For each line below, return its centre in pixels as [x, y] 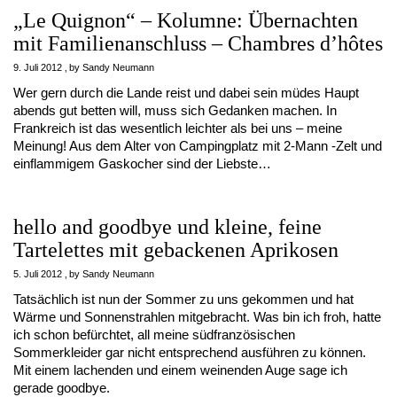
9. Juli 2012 [38, 67]
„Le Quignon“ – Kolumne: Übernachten [186, 20]
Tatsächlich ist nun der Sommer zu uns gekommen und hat [183, 299]
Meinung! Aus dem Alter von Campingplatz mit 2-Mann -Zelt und [198, 146]
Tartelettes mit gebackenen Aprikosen [176, 250]
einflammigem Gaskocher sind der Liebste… [142, 163]
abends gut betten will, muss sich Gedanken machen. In [175, 110]
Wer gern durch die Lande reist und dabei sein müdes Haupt [186, 93]
